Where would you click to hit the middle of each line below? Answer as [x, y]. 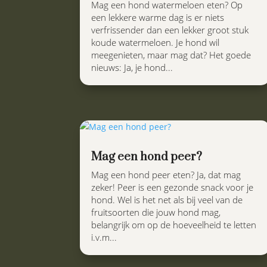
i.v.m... [104, 237]
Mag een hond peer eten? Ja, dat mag [166, 174]
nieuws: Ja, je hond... [132, 67]
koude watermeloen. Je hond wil [156, 42]
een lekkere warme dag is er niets [158, 17]
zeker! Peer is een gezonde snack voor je [173, 187]
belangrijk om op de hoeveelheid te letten [174, 224]
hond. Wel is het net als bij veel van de [167, 199]
